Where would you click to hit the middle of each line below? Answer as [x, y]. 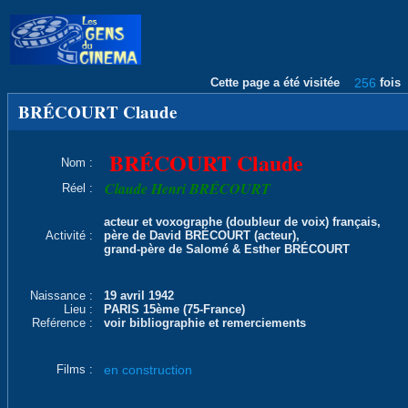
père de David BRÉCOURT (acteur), [198, 235]
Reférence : [64, 323]
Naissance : [63, 296]
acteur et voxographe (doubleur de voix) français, [239, 222]
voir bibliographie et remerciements [201, 323]
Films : [76, 369]
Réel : [79, 188]
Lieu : [80, 309]
